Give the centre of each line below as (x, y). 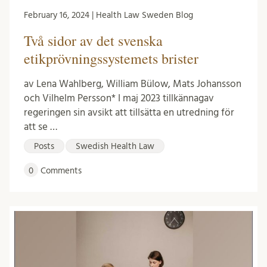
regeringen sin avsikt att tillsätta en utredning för (129, 113)
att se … (41, 127)
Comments (60, 171)
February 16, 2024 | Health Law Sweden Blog (108, 15)
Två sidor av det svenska (93, 41)
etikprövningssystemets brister (111, 59)
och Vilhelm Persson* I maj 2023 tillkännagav (119, 98)
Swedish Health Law (115, 147)
